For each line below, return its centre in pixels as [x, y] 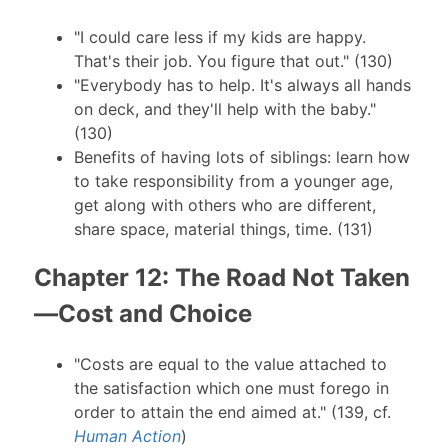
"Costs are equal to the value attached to [230, 364]
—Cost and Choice [142, 314]
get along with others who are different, [224, 204]
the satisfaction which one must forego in [231, 388]
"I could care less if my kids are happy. [219, 36]
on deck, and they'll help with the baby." [224, 108]
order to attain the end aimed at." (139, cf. [232, 412]
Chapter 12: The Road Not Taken [221, 278]
